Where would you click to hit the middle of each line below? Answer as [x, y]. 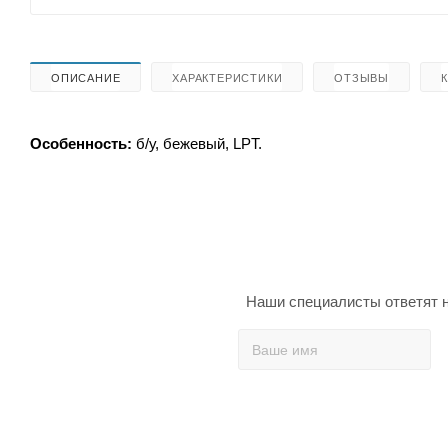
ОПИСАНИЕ [86, 77]
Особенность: [83, 143]
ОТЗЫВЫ [362, 77]
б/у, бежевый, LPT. [199, 143]
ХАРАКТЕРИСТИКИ [227, 77]
